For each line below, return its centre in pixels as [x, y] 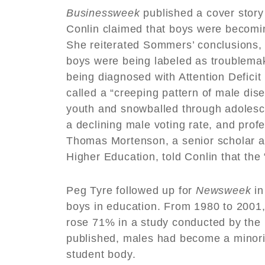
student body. [101, 254]
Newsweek [224, 190]
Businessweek [105, 13]
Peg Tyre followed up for [131, 190]
